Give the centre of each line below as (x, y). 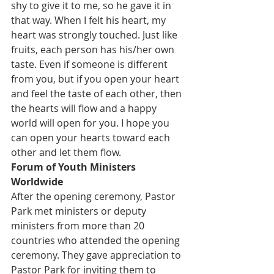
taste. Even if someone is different (91, 65)
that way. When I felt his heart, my (90, 20)
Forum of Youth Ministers (75, 167)
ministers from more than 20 (79, 226)
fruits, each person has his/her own (94, 50)
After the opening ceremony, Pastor (94, 197)
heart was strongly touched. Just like (95, 35)
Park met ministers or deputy (80, 211)
